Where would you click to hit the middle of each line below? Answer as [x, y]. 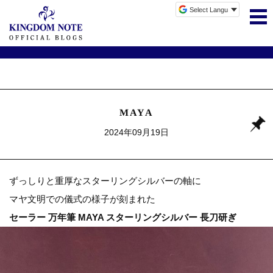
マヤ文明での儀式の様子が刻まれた [82, 199]
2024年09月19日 [136, 132]
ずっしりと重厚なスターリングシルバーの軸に [105, 181]
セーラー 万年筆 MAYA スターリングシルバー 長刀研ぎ [123, 217]
